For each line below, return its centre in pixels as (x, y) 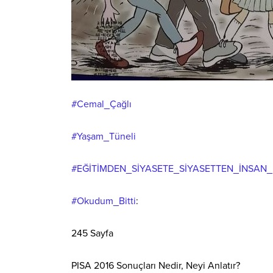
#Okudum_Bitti (104, 201)
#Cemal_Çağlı (101, 105)
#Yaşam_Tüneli (104, 137)
